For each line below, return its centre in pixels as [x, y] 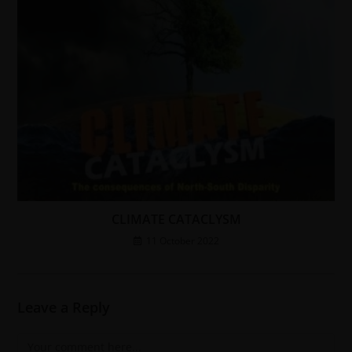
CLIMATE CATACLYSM [176, 220]
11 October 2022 [182, 241]
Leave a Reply [64, 308]
